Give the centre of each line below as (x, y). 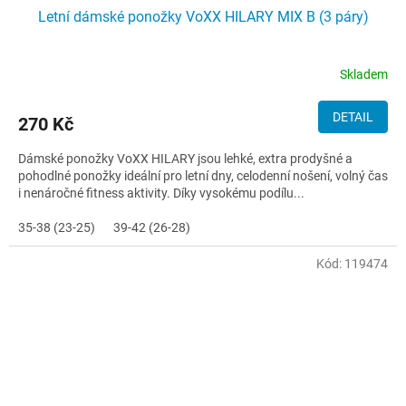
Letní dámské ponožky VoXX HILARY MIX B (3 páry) (203, 17)
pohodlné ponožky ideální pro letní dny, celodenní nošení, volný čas (203, 176)
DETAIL (353, 117)
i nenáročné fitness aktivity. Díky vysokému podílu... (161, 193)
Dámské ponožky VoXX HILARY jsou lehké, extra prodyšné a (185, 159)
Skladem (364, 74)
